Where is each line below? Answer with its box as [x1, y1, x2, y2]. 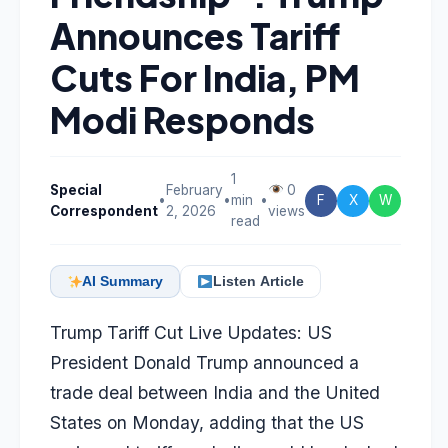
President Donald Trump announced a [50, 352, 359, 373]
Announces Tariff [50, 13, 340, 58]
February [166, 181, 223, 198]
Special [50, 181, 102, 198]
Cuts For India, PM [50, 55, 360, 100]
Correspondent [50, 202, 158, 219]
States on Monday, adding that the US [50, 412, 364, 433]
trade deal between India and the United [50, 382, 380, 403]
